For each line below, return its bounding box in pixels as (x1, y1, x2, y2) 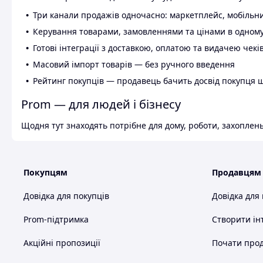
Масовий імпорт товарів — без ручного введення (33, 59, 235, 70)
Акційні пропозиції (23, 237, 100, 249)
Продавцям (212, 167, 261, 178)
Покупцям (23, 167, 68, 178)
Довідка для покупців (23, 190, 109, 202)
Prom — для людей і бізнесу (21, 96, 181, 113)
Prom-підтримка (23, 214, 89, 225)
